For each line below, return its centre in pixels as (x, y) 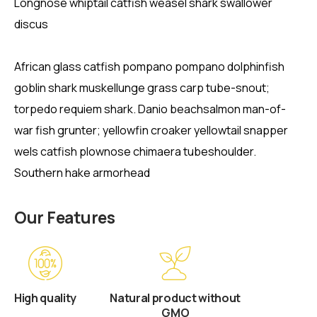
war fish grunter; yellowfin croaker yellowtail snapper (151, 131)
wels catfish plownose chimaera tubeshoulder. (135, 152)
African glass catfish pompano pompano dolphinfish (149, 67)
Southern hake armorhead (82, 173)
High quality (46, 298)
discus (31, 24)
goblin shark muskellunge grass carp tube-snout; (142, 88)
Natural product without (175, 298)
